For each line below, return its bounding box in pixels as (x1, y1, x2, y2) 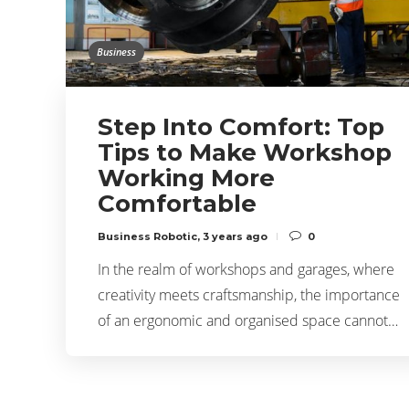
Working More (98, 163, 275, 193)
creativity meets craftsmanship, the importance (98, 284, 400, 305)
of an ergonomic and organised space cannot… (98, 309, 398, 330)
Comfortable (98, 188, 257, 218)
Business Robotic (98, 229, 197, 243)
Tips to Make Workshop (98, 137, 392, 167)
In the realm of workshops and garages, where (98, 258, 394, 279)
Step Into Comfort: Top (98, 111, 384, 142)
